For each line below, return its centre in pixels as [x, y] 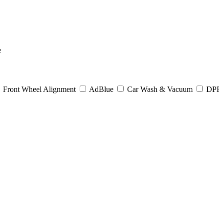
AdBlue [101, 89]
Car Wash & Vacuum [160, 89]
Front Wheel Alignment [39, 89]
